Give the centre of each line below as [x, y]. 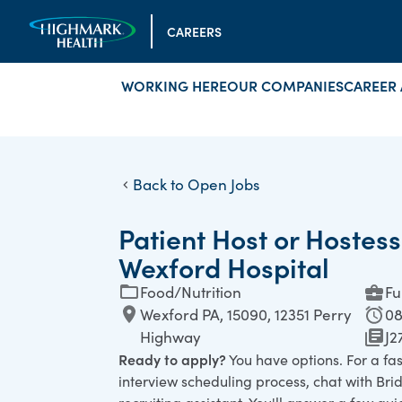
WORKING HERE [174, 85]
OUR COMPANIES [285, 85]
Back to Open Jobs [196, 184]
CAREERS [194, 31]
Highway [170, 337]
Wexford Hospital [224, 267]
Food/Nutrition [191, 292]
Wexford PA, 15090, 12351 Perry [246, 315]
